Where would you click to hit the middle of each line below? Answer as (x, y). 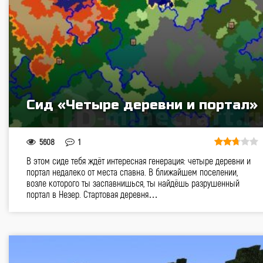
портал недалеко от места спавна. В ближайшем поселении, (132, 172)
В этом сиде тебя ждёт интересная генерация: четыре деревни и (139, 161)
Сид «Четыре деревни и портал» (142, 105)
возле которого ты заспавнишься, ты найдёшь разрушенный (133, 183)
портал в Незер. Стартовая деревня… (92, 194)
